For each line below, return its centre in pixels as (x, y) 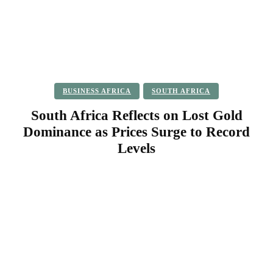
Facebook (45, 181)
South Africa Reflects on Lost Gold (136, 115)
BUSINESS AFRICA (97, 90)
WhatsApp (241, 181)
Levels (136, 148)
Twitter (109, 181)
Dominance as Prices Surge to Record (136, 132)
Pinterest (173, 181)
